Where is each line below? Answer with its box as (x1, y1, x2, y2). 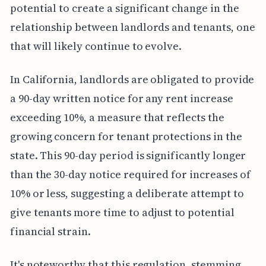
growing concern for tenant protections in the (9, 128, 242, 144)
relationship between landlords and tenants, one (9, 19, 255, 34)
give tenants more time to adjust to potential (9, 204, 235, 220)
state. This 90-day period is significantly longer (9, 147, 246, 163)
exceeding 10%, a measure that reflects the (9, 109, 224, 125)
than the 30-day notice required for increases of (9, 166, 251, 182)
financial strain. (9, 223, 91, 239)
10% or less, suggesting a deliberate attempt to (9, 185, 244, 201)
